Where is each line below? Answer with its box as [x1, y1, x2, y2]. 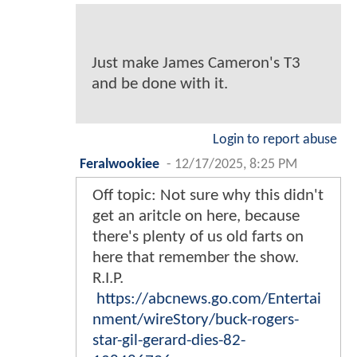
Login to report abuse [213, 133, 337, 147]
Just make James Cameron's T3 [92, 55, 300, 73]
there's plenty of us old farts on [92, 229, 304, 246]
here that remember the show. [92, 249, 299, 267]
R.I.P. [92, 270, 124, 288]
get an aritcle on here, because [92, 208, 300, 226]
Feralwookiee [80, 158, 159, 172]
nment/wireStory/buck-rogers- [92, 312, 299, 329]
